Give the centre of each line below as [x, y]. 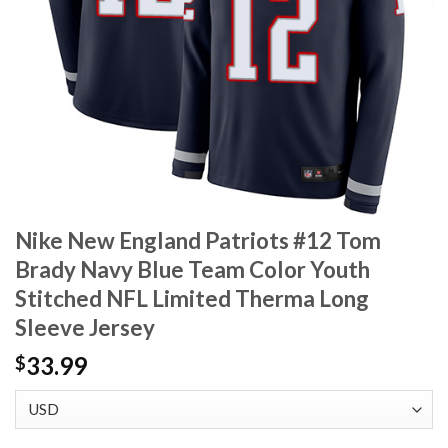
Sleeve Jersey [85, 328]
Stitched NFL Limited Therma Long [192, 299]
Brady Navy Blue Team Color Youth [192, 270]
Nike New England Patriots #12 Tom [198, 241]
